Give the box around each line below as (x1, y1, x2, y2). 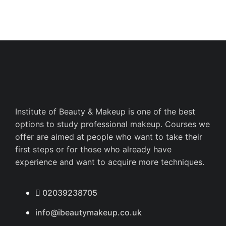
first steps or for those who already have (15, 144, 172, 154)
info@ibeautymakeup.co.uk (35, 207, 142, 217)
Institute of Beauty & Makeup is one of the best (15, 106, 195, 117)
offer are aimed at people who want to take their (15, 131, 202, 142)
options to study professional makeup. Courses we (15, 119, 210, 129)
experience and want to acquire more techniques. (15, 156, 204, 167)
